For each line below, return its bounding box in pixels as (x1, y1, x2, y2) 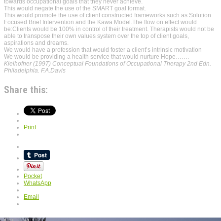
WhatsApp (24, 179, 51, 186)
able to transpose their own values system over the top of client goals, (4, 32, 189, 39)
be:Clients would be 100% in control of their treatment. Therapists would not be (4, 25, 214, 33)
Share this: (4, 83, 48, 96)
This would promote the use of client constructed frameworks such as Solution (4, 11, 211, 19)
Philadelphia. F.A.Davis (4, 67, 66, 74)
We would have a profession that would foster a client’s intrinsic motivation (4, 46, 202, 53)
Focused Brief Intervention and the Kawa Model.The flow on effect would (4, 18, 197, 26)
